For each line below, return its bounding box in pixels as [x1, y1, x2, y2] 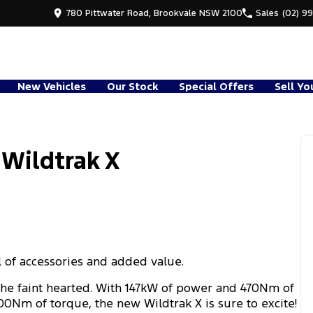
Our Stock [107, 79, 158, 93]
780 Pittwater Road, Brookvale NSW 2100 [66, 7, 242, 19]
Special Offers [179, 79, 254, 93]
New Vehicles [17, 79, 86, 93]
